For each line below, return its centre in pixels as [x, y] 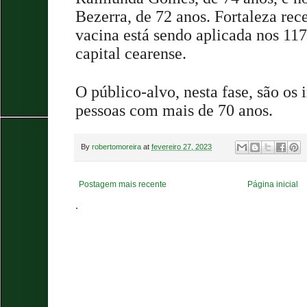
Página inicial [273, 185]
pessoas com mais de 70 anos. [174, 110]
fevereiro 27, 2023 [182, 146]
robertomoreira [116, 146]
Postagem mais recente [123, 185]
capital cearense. [133, 53]
